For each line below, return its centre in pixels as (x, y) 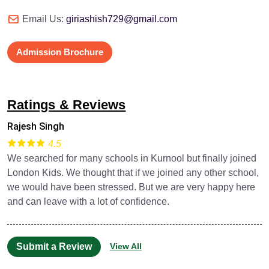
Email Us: (44, 19)
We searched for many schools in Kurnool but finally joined (132, 158)
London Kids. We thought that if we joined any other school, (133, 172)
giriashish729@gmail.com (122, 19)
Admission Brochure (60, 52)
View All (126, 246)
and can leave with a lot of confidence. (88, 201)
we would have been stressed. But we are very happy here (131, 187)
